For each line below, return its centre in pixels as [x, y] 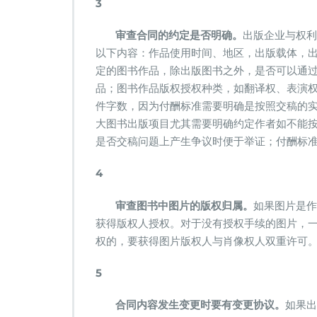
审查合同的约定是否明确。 [169, 35]
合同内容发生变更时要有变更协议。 [190, 305]
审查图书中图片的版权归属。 [174, 206]
